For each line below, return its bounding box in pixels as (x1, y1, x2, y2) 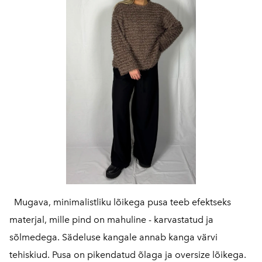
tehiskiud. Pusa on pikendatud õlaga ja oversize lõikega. (9, 249, 246, 260)
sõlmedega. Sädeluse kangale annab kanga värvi (9, 232, 218, 243)
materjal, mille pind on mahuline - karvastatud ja (9, 214, 213, 225)
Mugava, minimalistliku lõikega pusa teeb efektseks (9, 196, 231, 208)
